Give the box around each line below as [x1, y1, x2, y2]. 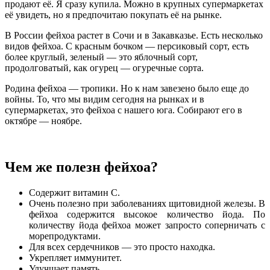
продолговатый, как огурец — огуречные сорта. [5, 62, 204, 73]
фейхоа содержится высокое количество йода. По [29, 209, 265, 219]
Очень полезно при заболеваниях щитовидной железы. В [29, 198, 265, 209]
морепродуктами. [29, 230, 101, 241]
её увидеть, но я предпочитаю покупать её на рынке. [5, 9, 222, 20]
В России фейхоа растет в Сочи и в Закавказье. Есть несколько [5, 30, 263, 40]
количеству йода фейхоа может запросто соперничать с [29, 219, 265, 230]
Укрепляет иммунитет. [29, 252, 122, 263]
